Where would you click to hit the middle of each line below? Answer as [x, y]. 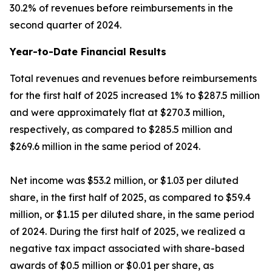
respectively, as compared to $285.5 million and [121, 129]
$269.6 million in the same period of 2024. [105, 146]
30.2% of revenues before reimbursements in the [121, 8]
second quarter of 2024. [66, 25]
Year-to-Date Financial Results [88, 52]
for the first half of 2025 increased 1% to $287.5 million [135, 95]
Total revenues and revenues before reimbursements [133, 78]
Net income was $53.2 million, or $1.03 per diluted [124, 180]
